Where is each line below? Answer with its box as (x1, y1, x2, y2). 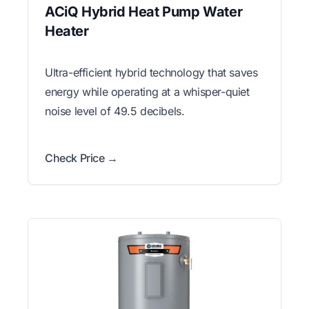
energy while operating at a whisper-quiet (45, 85, 250, 99)
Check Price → (45, 151, 118, 166)
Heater (45, 23, 89, 40)
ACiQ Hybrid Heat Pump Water (45, 3, 243, 21)
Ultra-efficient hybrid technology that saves (45, 66, 258, 80)
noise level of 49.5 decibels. (45, 104, 185, 119)
